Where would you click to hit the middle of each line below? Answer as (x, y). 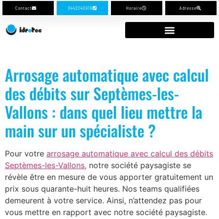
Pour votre (26, 153)
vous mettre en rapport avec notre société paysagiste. (106, 212)
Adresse (188, 8)
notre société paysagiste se (139, 165)
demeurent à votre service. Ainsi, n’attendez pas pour (103, 200)
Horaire (134, 8)
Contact (23, 8)
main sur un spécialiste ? (80, 130)
